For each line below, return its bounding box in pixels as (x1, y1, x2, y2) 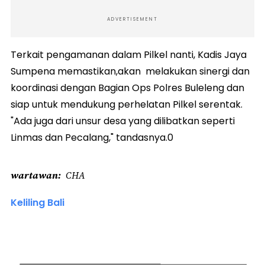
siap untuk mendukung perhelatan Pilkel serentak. (11, 98, 243, 111)
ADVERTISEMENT (107, 16, 158, 22)
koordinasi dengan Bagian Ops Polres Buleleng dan (11, 81, 244, 95)
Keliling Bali (11, 196, 64, 209)
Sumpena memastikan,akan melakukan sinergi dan (11, 64, 250, 78)
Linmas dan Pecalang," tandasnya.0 (11, 131, 173, 144)
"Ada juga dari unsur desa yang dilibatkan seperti (11, 114, 237, 128)
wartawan (11, 169, 58, 182)
